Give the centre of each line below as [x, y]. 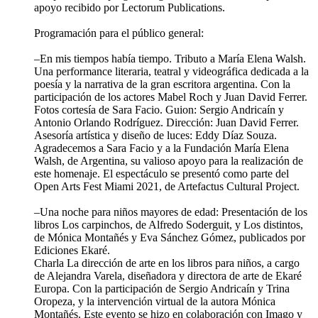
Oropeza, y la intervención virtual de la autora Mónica [155, 301]
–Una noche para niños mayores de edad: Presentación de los [171, 212]
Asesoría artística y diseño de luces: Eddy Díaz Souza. [155, 135]
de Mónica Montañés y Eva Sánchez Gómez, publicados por [170, 237]
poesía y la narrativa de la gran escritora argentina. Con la [162, 84]
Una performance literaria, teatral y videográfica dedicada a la [171, 71]
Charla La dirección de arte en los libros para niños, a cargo [167, 263]
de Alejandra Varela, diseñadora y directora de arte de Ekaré [168, 275]
